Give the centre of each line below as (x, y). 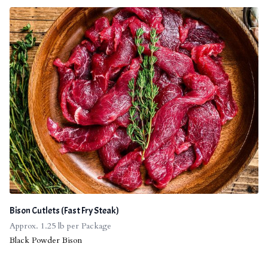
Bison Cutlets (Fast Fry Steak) (64, 210)
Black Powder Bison (46, 240)
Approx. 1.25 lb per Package (60, 226)
